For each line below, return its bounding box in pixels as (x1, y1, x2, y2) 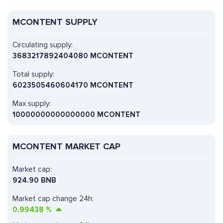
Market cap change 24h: (12, 194, 94, 204)
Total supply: (12, 70, 54, 79)
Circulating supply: (12, 40, 73, 50)
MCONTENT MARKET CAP (12, 141, 120, 152)
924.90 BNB (12, 176, 56, 185)
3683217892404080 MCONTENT (12, 51, 133, 61)
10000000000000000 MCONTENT (12, 110, 140, 119)
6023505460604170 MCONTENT (12, 81, 133, 90)
